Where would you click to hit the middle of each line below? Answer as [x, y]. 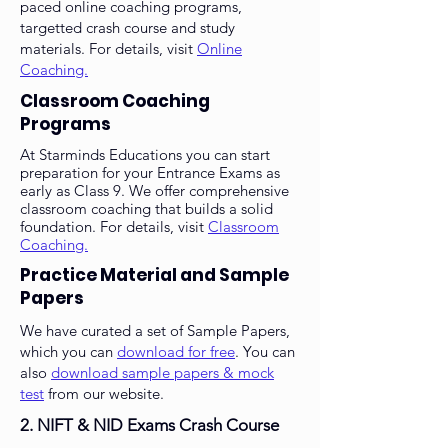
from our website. [104, 394]
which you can [68, 352]
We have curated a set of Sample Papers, [155, 331]
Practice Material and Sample [154, 275]
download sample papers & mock [162, 373]
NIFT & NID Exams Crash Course [158, 425]
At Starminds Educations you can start [145, 155]
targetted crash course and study [127, 28]
